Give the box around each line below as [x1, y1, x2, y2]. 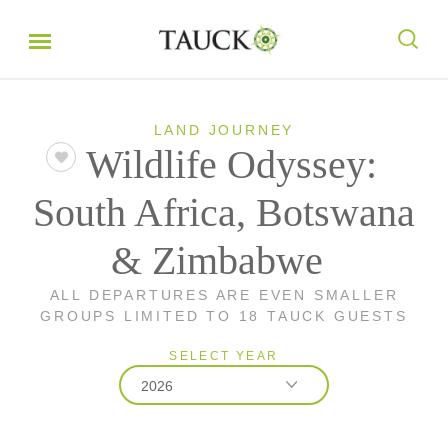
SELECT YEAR [169, 349, 279, 363]
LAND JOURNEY [153, 122, 295, 138]
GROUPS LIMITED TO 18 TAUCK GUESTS [40, 308, 408, 324]
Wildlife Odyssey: [86, 142, 377, 187]
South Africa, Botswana [33, 190, 415, 235]
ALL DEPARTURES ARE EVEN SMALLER [49, 287, 399, 303]
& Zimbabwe [110, 238, 323, 283]
